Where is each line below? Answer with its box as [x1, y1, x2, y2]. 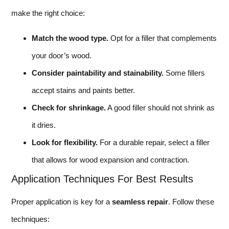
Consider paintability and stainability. [32, 68, 164, 77]
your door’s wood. [32, 51, 91, 60]
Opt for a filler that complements [108, 33, 217, 42]
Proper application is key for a [11, 197, 112, 206]
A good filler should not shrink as [106, 103, 215, 112]
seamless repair [112, 197, 168, 206]
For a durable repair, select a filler [98, 138, 210, 147]
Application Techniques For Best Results [11, 173, 193, 185]
